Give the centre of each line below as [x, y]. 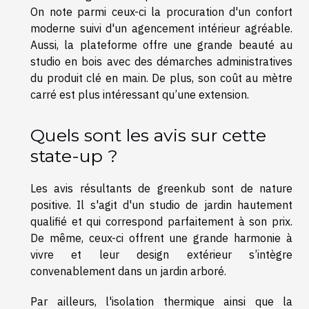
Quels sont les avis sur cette [148, 135]
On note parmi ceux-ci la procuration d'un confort [161, 12]
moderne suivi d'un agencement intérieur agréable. [161, 29]
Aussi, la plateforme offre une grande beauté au [161, 45]
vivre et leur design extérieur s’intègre [161, 254]
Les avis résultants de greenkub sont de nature [161, 188]
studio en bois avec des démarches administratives [161, 62]
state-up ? [74, 156]
